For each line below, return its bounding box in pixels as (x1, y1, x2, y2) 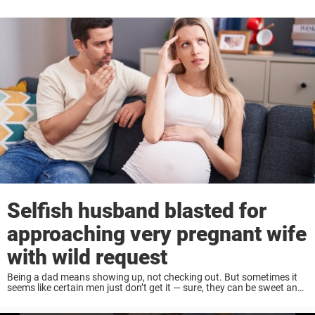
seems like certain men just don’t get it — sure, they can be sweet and (7, 282, 303, 294)
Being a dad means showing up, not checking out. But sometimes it (7, 271, 297, 283)
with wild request (7, 245, 167, 270)
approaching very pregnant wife (7, 221, 307, 247)
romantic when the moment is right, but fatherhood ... (7, 292, 240, 304)
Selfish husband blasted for (7, 198, 266, 224)
